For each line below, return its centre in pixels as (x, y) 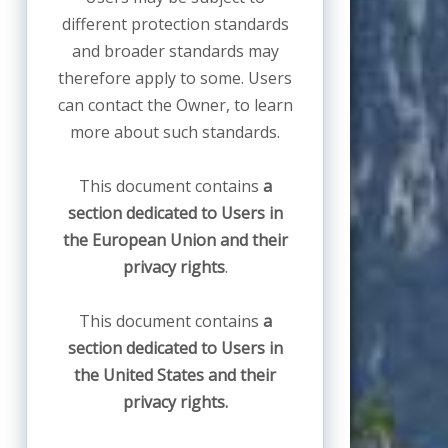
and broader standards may (175, 51)
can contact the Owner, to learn (175, 105)
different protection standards (175, 24)
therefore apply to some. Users (175, 78)
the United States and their (175, 375)
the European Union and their (175, 240)
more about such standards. (175, 132)
